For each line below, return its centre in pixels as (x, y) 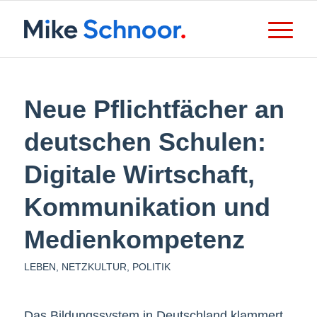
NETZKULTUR (94, 267)
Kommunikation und (147, 207)
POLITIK (151, 267)
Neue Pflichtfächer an (154, 109)
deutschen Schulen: (145, 142)
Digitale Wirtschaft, (139, 174)
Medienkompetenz (134, 240)
